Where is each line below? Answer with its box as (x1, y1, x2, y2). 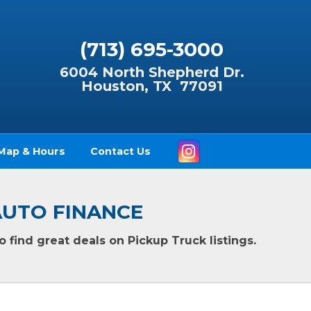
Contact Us (90, 144, 151, 158)
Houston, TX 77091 (81, 78, 223, 95)
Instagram (200, 135, 256, 149)
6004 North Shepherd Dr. (59, 64, 244, 81)
